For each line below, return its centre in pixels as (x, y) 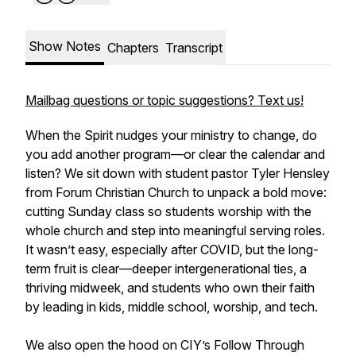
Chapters (133, 48)
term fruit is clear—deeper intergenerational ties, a (166, 269)
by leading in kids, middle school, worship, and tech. (172, 307)
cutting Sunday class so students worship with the (168, 211)
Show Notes (65, 46)
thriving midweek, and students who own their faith (170, 288)
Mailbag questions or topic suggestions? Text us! (164, 100)
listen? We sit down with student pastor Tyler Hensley (178, 173)
